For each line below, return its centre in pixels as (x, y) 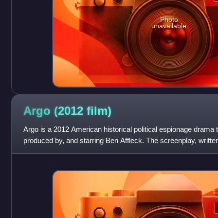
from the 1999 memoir (58, 152)
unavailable (169, 26)
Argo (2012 (55, 110)
